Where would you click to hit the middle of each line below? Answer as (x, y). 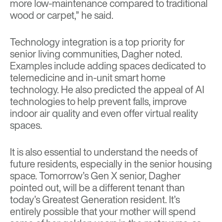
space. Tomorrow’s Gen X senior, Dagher (95, 176)
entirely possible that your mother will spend (103, 212)
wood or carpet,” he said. (62, 15)
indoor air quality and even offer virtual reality (104, 113)
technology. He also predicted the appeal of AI (107, 90)
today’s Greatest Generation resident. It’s (95, 200)
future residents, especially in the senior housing (111, 164)
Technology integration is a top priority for (97, 42)
